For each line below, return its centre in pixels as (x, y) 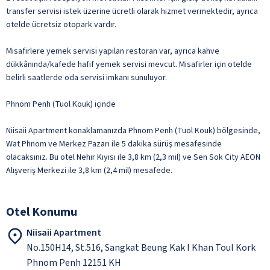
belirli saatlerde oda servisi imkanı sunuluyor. (86, 77)
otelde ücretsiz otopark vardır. (61, 24)
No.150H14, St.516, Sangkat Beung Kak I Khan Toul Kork (141, 247)
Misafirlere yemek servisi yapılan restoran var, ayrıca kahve (113, 51)
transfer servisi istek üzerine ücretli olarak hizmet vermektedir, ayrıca (132, 11)
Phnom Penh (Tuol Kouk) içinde (61, 104)
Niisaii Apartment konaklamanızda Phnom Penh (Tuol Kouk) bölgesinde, (133, 130)
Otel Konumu (42, 212)
